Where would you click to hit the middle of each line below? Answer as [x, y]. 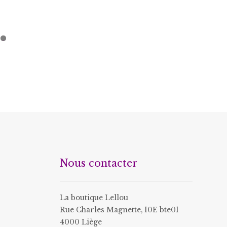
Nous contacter [98, 163]
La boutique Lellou [94, 198]
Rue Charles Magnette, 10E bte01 [119, 210]
